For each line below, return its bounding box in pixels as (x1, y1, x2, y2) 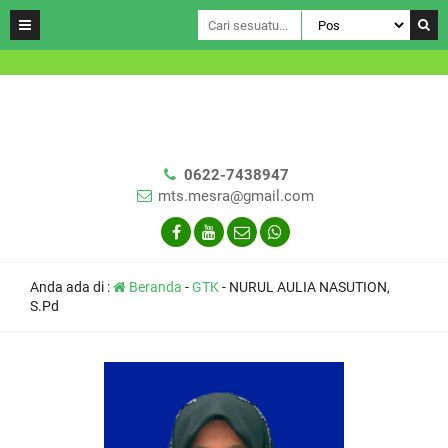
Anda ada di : (30, 279, 113, 295)
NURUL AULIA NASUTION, (229, 279, 390, 295)
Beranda (126, 279, 182, 295)
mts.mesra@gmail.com (158, 187, 314, 205)
